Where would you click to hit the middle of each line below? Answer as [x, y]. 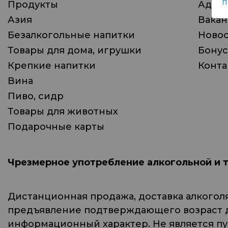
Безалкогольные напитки [71, 35]
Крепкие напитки [52, 66]
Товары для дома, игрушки [75, 50]
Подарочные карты [56, 127]
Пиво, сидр [36, 96]
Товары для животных [63, 111]
